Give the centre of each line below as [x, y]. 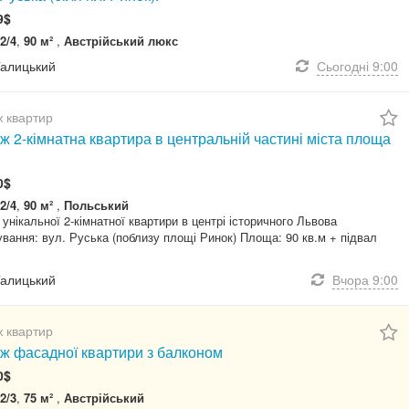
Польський [96, 205]
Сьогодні [343, 65]
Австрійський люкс [121, 40]
